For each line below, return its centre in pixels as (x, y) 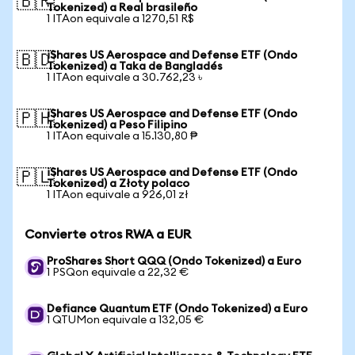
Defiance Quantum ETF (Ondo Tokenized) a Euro (177, 309)
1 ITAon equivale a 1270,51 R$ (120, 19)
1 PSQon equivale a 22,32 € (118, 273)
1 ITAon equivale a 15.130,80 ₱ (122, 136)
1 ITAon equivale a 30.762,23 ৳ (124, 78)
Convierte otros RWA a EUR (108, 235)
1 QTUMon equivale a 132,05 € (125, 320)
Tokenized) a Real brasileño (122, 8)
